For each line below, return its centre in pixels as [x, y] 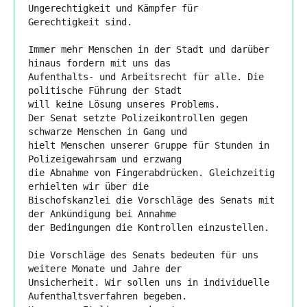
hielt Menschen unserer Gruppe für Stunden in [149, 145]
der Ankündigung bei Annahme [102, 213]
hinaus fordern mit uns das [99, 63]
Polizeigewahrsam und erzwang [105, 159]
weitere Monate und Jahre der [105, 268]
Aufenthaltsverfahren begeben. [108, 296]
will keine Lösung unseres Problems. [124, 104]
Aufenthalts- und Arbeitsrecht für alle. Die [146, 76]
